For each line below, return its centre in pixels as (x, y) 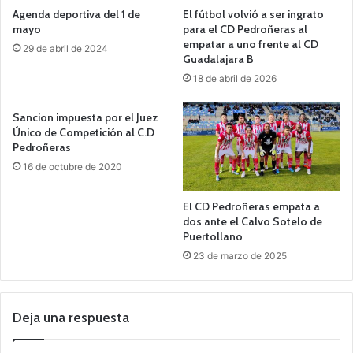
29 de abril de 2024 (65, 48)
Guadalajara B (218, 59)
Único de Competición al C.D (84, 132)
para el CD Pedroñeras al (245, 29)
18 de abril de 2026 (235, 78)
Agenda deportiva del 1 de (76, 14)
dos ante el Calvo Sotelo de (253, 221)
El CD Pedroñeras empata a (251, 206)
